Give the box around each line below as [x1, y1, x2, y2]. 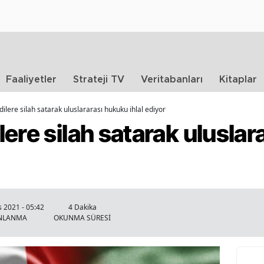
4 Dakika [68, 202, 97, 212]
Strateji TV [73, 75, 124, 84]
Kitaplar [219, 75, 257, 84]
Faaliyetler [6, 75, 57, 84]
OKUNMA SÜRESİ [54, 213, 111, 223]
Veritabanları [141, 75, 203, 84]
